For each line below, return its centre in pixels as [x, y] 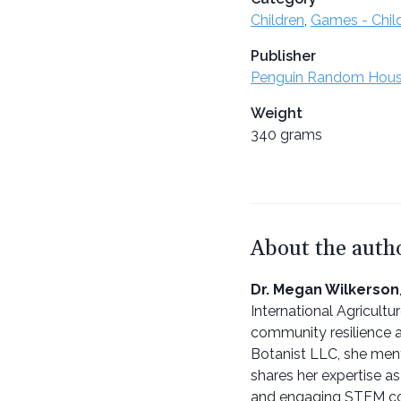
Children [277, 20]
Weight [277, 113]
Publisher [283, 55]
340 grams [286, 134]
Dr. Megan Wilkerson [325, 289]
